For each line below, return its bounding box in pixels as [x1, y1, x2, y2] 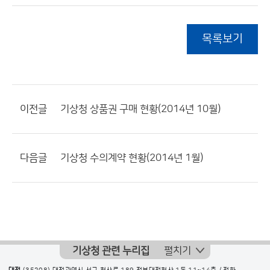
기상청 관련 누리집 [72, 245, 149, 256]
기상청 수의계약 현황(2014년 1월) [60, 152, 203, 163]
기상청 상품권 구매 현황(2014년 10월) [60, 104, 221, 115]
